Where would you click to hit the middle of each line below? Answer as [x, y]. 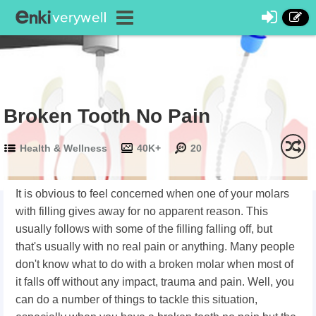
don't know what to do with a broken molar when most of [154, 264]
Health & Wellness [63, 148]
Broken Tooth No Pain [107, 116]
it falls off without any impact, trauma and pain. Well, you [155, 282]
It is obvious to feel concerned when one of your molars [152, 194]
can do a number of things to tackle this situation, [136, 299]
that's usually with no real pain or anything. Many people [155, 247]
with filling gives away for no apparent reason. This [142, 211]
